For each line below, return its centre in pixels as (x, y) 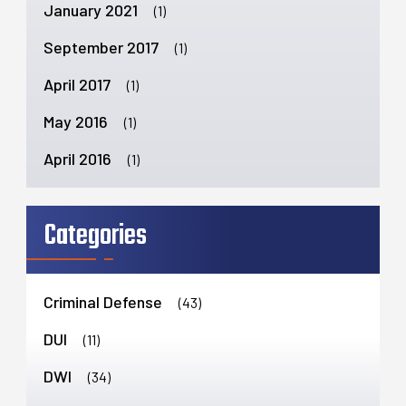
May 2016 (76, 121)
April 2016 (77, 158)
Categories (96, 236)
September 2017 (101, 47)
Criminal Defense (103, 301)
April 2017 (77, 84)
